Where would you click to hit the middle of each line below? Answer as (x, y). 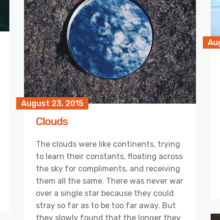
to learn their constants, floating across (109, 157)
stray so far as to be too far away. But (106, 206)
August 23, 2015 (52, 104)
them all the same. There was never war (110, 181)
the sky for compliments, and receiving (108, 169)
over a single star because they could (105, 193)
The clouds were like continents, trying (108, 144)
